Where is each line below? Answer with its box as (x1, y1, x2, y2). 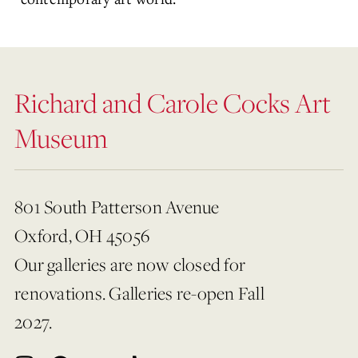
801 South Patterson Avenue (14, 195, 220, 219)
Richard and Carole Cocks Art (14, 84, 331, 120)
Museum (14, 119, 108, 155)
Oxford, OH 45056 (14, 224, 149, 248)
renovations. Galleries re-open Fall (14, 281, 265, 305)
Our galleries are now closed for (14, 253, 245, 276)
